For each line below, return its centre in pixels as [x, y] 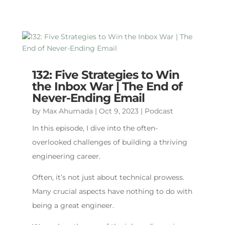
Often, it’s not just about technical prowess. [108, 177]
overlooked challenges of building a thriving [109, 142]
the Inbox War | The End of [107, 86]
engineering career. [66, 156]
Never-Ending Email [88, 98]
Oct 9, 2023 [119, 111]
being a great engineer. [73, 205]
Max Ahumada [68, 111]
